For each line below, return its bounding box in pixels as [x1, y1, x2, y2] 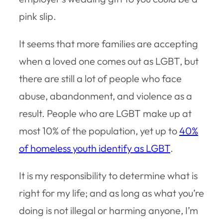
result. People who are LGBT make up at [19, 107, 192, 119]
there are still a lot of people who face [19, 72, 182, 85]
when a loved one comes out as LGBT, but [19, 54, 199, 67]
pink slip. [19, 9, 56, 22]
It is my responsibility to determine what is [19, 169, 198, 182]
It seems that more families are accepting [19, 37, 198, 50]
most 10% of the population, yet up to [19, 124, 179, 137]
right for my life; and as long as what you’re [19, 186, 204, 199]
